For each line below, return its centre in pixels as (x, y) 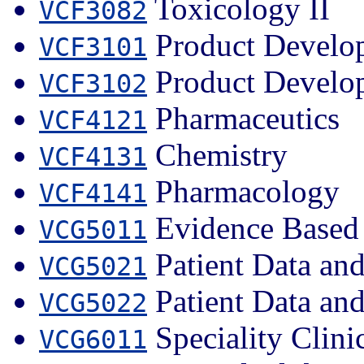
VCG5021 (93, 266)
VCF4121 (93, 120)
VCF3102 (93, 83)
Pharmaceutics (243, 118)
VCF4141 (93, 193)
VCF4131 (93, 156)
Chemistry (217, 154)
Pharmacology (243, 191)
